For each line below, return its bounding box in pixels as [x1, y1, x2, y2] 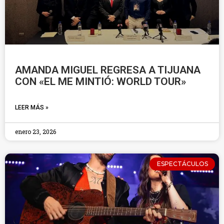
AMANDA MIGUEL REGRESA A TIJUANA [15, 64, 200, 76]
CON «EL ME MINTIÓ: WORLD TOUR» [15, 75, 186, 87]
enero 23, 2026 [15, 127, 56, 135]
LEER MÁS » [15, 104, 48, 111]
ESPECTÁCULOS [156, 160, 208, 168]
